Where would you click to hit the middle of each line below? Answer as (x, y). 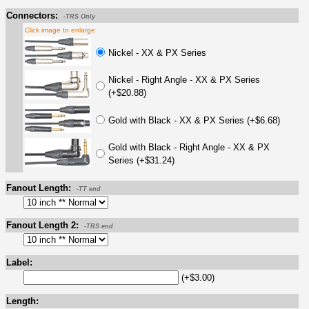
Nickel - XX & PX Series (157, 52)
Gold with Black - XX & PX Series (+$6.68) (194, 120)
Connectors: (32, 15)
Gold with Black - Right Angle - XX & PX (189, 147)
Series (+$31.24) (141, 160)
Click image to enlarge (60, 30)
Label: (19, 262)
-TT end (89, 189)
